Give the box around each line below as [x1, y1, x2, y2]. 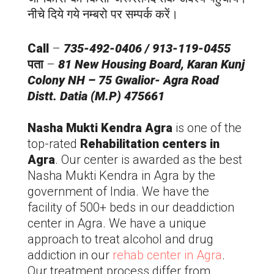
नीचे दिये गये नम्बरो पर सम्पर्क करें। [28, 6, 178, 21]
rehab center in [113, 247, 196, 262]
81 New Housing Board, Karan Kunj [58, 56, 245, 72]
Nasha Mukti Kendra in [28, 168, 154, 183]
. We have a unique [103, 215, 206, 231]
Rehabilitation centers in [80, 136, 220, 151]
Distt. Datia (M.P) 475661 [28, 88, 165, 103]
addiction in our [28, 247, 113, 262]
